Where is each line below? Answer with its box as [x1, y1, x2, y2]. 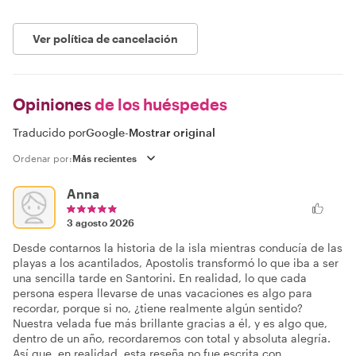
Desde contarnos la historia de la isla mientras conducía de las [13, 241, 342, 254]
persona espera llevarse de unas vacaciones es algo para [13, 286, 312, 300]
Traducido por [13, 126, 86, 139]
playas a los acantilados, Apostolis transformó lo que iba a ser [13, 256, 339, 269]
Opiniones [13, 95, 91, 114]
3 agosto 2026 [67, 217, 134, 228]
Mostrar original [129, 126, 216, 139]
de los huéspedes [91, 95, 227, 114]
